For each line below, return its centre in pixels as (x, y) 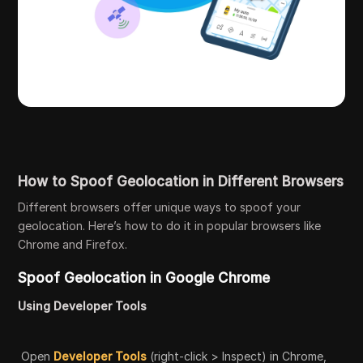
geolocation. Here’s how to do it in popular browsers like (170, 225)
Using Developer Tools (83, 305)
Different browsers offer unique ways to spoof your (160, 207)
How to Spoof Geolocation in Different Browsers (181, 181)
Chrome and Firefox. (73, 244)
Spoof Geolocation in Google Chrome (144, 278)
